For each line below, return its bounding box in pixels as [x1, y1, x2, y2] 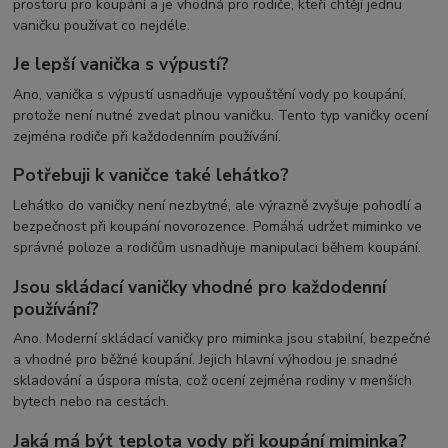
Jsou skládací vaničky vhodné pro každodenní [13, 274, 387, 299]
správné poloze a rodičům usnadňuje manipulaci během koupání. [13, 238, 422, 258]
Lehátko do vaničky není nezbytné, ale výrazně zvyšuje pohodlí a [13, 196, 423, 216]
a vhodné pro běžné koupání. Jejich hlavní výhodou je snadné [13, 350, 399, 370]
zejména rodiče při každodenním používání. [13, 126, 282, 146]
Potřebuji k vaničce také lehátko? [13, 163, 290, 188]
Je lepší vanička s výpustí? [13, 52, 230, 77]
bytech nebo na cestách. [13, 392, 170, 412]
